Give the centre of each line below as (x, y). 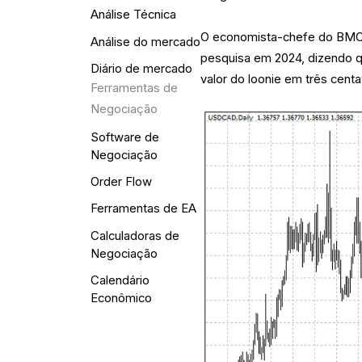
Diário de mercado (141, 68)
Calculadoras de (135, 236)
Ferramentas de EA (143, 209)
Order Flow (121, 182)
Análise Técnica (133, 15)
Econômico (121, 298)
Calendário (120, 280)
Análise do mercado (145, 42)
